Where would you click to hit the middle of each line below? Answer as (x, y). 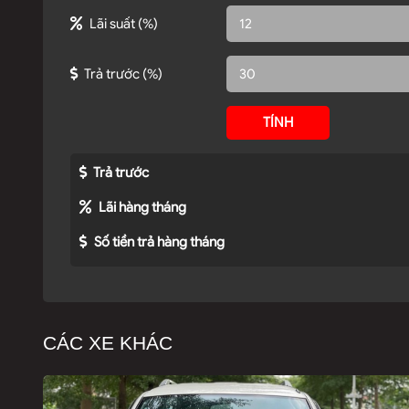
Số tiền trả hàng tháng (158, 242)
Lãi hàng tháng (141, 207)
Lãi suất (112, 23)
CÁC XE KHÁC (108, 343)
